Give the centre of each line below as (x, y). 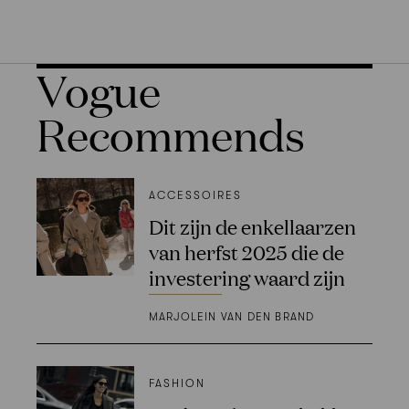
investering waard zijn (246, 278)
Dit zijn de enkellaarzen (252, 226)
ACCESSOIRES (195, 196)
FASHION (177, 383)
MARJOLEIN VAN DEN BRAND (231, 316)
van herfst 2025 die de (246, 252)
